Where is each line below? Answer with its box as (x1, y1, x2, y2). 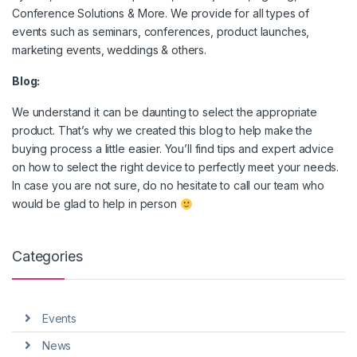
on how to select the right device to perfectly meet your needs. (12, 160, 339, 175)
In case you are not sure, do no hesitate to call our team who (12, 178, 324, 193)
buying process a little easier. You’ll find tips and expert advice (12, 142, 334, 156)
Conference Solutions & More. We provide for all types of (12, 6, 310, 21)
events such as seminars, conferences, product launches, (12, 25, 310, 39)
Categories (12, 248, 83, 265)
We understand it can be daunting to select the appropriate (12, 105, 317, 120)
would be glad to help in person (12, 197, 180, 211)
